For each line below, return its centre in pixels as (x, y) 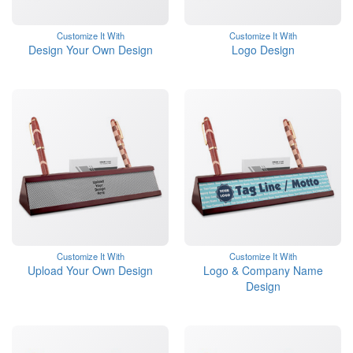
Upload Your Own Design (90, 270)
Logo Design (263, 50)
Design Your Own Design (90, 50)
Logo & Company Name (263, 270)
